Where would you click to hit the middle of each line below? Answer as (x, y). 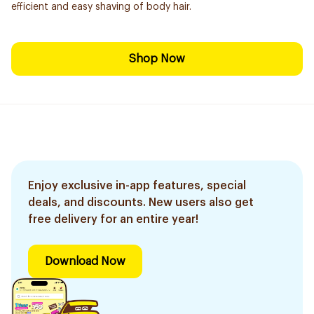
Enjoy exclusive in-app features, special (137, 186)
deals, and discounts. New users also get (141, 203)
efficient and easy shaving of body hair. (101, 7)
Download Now (85, 261)
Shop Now (157, 59)
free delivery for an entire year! (113, 219)
